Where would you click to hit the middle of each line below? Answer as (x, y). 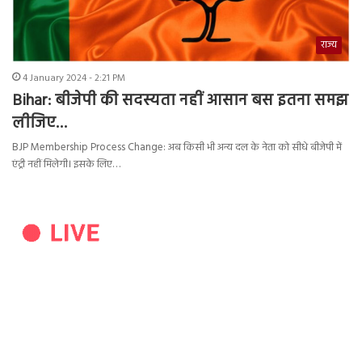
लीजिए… (40, 124)
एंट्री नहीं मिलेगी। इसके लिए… (66, 165)
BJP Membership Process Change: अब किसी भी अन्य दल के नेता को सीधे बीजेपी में (177, 148)
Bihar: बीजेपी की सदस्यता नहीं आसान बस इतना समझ (180, 101)
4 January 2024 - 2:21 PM (74, 79)
